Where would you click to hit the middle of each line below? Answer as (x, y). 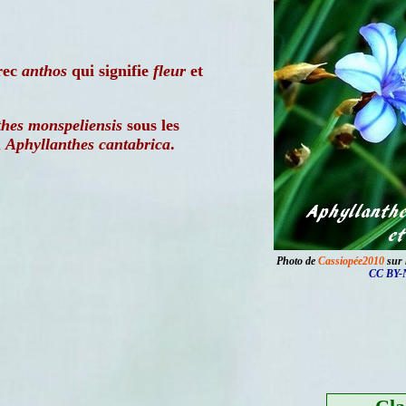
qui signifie (110, 71)
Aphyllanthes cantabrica (88, 144)
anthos (44, 71)
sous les (151, 125)
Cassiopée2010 (351, 261)
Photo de (297, 261)
